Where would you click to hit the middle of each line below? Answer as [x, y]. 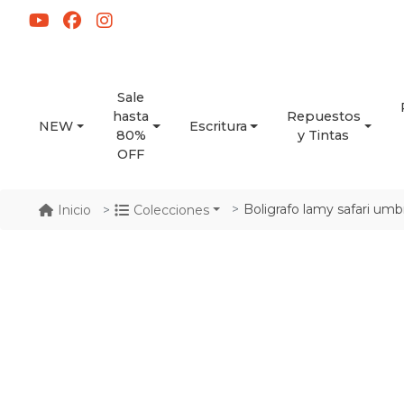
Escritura [218, 126]
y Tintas [324, 135]
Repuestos [323, 116]
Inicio [74, 210]
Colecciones [171, 210]
